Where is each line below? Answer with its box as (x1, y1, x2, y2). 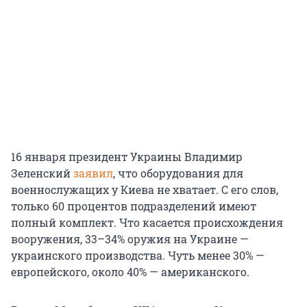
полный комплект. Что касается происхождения (11, 215, 283, 230)
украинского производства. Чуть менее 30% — (11, 248, 265, 263)
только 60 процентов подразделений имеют (11, 199, 256, 214)
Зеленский (11, 166, 73, 181)
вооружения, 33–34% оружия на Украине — (11, 232, 249, 247)
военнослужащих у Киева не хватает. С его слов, (11, 182, 278, 197)
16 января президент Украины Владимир (11, 149, 243, 164)
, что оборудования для (113, 166, 243, 181)
